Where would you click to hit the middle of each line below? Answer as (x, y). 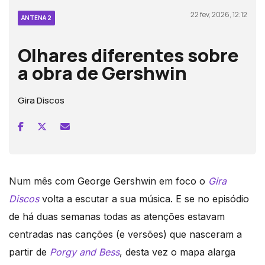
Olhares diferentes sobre (128, 55)
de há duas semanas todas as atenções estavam (117, 216)
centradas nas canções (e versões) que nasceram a (125, 234)
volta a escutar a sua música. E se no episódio (144, 198)
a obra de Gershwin (102, 72)
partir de (29, 252)
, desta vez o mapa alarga (177, 252)
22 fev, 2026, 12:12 (219, 14)
